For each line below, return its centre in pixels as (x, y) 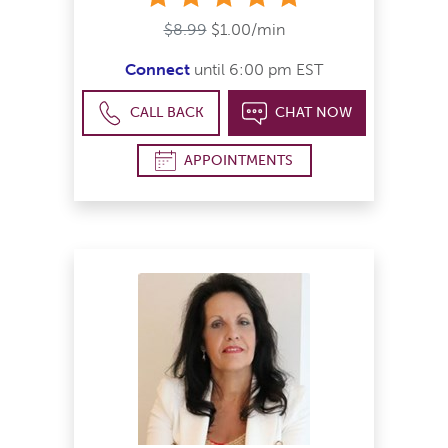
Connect (157, 70)
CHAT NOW (313, 113)
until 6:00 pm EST (256, 70)
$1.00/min (247, 30)
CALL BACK (167, 113)
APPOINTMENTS (238, 160)
